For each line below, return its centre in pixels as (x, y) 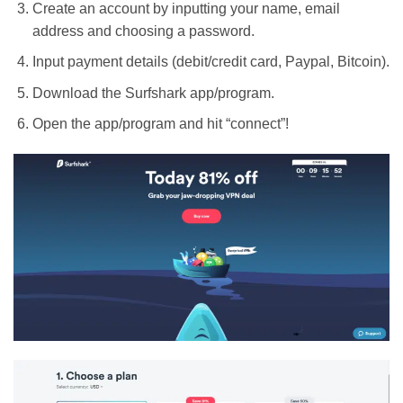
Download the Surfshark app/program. (153, 93)
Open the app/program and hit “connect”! (160, 124)
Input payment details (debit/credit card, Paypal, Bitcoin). (210, 62)
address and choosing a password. (143, 31)
